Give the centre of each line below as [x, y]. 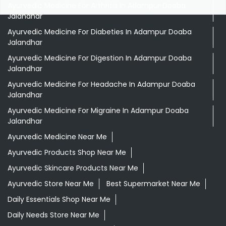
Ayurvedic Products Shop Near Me [67, 152]
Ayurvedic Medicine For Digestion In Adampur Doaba [100, 58]
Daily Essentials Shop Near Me [59, 199]
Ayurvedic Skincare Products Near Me [73, 168]
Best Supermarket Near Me [153, 183]
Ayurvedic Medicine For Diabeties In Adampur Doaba [100, 32]
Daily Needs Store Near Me [53, 215]
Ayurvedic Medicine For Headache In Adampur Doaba [101, 84]
